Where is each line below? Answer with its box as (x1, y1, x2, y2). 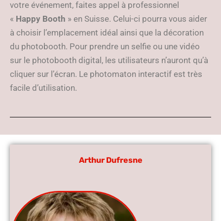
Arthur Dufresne (78, 155, 143, 165)
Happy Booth (16, 14, 66, 24)
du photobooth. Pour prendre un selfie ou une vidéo (10, 41, 200, 51)
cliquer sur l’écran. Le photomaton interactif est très (10, 69, 202, 79)
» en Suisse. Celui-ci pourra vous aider (66, 14, 207, 24)
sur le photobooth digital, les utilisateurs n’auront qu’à (10, 55, 208, 65)
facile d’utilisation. (10, 83, 79, 93)
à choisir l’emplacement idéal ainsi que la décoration (10, 28, 204, 37)
